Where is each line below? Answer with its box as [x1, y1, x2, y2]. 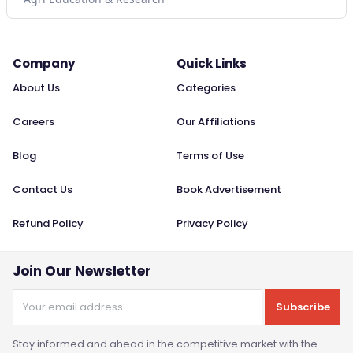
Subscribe [275, 299, 330, 315]
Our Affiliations [176, 114, 255, 130]
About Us [13, 80, 60, 96]
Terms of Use [176, 148, 244, 164]
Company [13, 55, 75, 72]
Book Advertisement [176, 182, 281, 198]
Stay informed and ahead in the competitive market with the [13, 337, 318, 351]
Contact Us [13, 182, 72, 198]
